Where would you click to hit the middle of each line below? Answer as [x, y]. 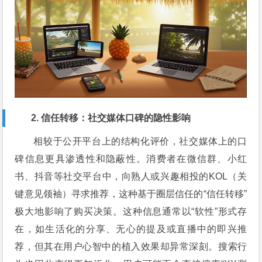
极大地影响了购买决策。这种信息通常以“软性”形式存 [131, 211]
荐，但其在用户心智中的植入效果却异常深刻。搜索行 [131, 246]
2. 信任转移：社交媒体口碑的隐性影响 [111, 118]
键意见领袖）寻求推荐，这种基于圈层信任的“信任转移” [131, 194]
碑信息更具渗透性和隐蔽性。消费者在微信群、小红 [131, 158]
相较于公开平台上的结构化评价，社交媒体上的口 [140, 141]
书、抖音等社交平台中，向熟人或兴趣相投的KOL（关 [131, 176]
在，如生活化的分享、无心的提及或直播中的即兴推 [131, 229]
